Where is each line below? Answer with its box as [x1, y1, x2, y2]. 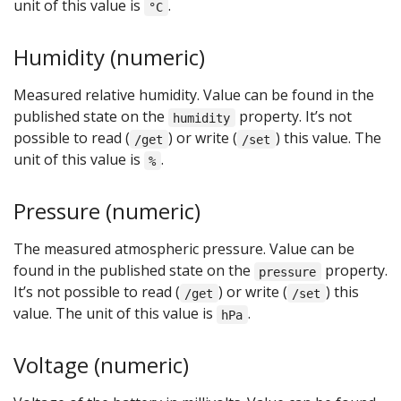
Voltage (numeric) [13, 350, 189, 380]
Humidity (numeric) [13, 42, 205, 73]
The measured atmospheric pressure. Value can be [13, 239, 354, 260]
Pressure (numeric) [13, 196, 200, 226]
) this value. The [275, 128, 381, 149]
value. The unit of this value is [13, 303, 217, 324]
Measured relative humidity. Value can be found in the [13, 85, 374, 106]
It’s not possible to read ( [13, 282, 180, 303]
